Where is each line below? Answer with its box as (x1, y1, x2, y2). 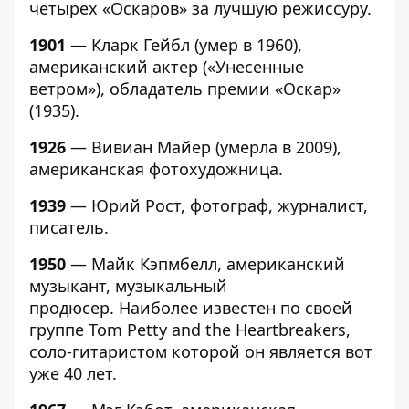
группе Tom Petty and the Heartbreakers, (29, 319, 351, 341)
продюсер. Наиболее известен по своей (29, 297, 352, 319)
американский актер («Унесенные (29, 56, 304, 78)
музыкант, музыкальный (29, 275, 227, 297)
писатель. (29, 216, 109, 238)
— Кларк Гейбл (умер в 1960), (66, 34, 302, 56)
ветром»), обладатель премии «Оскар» (29, 78, 341, 100)
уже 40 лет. (29, 362, 117, 384)
